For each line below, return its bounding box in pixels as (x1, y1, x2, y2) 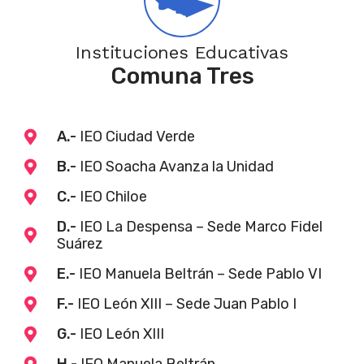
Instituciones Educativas (76, 42, 288, 63)
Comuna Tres (110, 63, 254, 89)
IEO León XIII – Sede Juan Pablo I (74, 295, 297, 313)
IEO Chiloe (76, 188, 147, 206)
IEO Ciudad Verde (76, 128, 195, 145)
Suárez (57, 235, 103, 253)
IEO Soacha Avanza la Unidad (76, 158, 274, 175)
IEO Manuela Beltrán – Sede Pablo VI (76, 265, 322, 283)
